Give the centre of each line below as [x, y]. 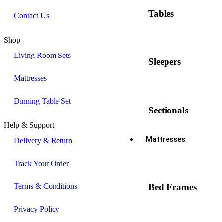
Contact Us [31, 16]
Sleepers [165, 62]
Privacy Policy [37, 209]
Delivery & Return [43, 140]
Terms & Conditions [46, 186]
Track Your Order [41, 163]
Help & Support [29, 125]
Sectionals [168, 110]
